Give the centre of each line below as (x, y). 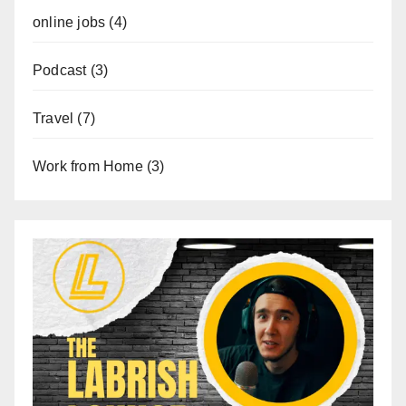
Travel (53, 119)
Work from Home (88, 167)
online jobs (69, 23)
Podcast (60, 71)
